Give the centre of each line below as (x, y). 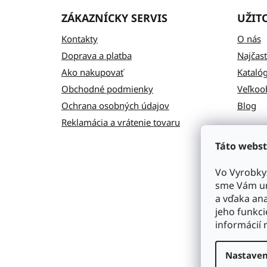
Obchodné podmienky (107, 89)
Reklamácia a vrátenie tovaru (121, 122)
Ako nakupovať (92, 72)
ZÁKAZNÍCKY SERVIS (114, 18)
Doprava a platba (97, 55)
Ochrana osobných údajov (115, 105)
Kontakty (80, 38)
